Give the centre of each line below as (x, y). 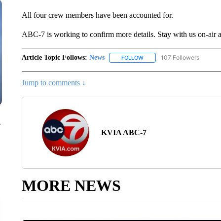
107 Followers (180, 57)
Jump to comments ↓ (54, 83)
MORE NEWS (71, 186)
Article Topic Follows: (54, 57)
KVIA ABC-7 (124, 133)
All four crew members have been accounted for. (97, 15)
